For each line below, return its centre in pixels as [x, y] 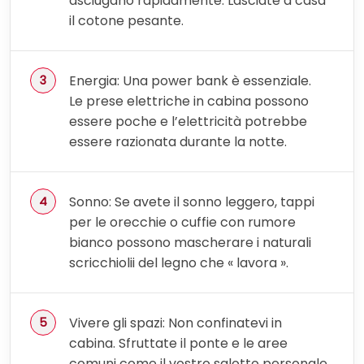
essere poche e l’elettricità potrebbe [188, 121]
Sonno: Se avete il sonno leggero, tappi [192, 201]
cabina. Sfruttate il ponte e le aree [178, 343]
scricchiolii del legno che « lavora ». [179, 262]
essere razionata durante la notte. [178, 141]
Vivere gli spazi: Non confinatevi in [175, 323]
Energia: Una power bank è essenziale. [190, 80]
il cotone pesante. [126, 20]
